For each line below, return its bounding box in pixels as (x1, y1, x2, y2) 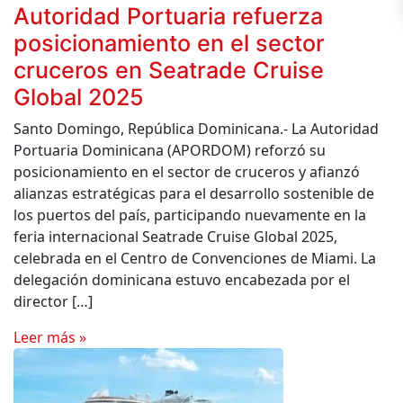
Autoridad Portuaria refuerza (13, 3, 323, 30)
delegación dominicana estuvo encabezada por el (13, 270, 350, 290)
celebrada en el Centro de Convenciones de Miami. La (13, 248, 376, 268)
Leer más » (13, 327, 86, 347)
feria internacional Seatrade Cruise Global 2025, (13, 227, 337, 246)
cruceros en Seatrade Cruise (13, 57, 324, 84)
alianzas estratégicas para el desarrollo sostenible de (13, 184, 374, 203)
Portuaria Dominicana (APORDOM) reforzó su (13, 140, 326, 160)
